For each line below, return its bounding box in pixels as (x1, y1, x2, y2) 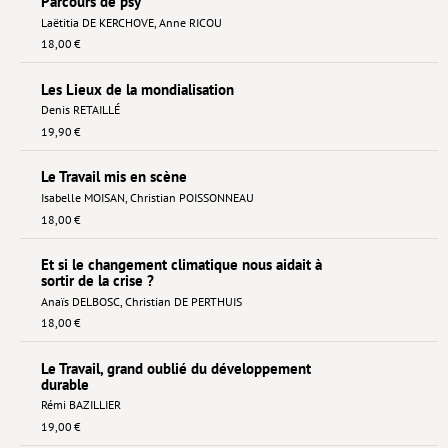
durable (40, 374, 89, 394)
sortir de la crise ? (40, 271, 154, 291)
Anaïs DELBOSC (40, 293, 120, 309)
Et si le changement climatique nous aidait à (40, 255, 322, 275)
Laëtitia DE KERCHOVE (40, 14, 154, 30)
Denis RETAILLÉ (40, 102, 120, 118)
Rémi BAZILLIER (40, 397, 121, 413)
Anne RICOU (158, 14, 222, 30)
